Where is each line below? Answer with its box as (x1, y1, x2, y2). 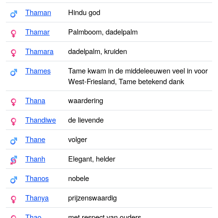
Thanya (25, 192, 49, 202)
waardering (68, 95, 103, 105)
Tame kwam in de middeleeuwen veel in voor (68, 65, 208, 75)
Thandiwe (25, 114, 56, 125)
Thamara (25, 46, 54, 56)
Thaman (25, 7, 51, 17)
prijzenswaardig (68, 192, 117, 202)
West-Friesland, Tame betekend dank (68, 76, 184, 86)
